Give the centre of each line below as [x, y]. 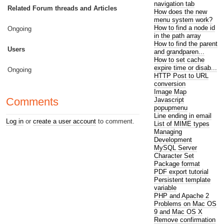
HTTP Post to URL [181, 75]
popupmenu [170, 107]
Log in [15, 121]
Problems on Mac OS [185, 203]
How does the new [180, 11]
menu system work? [183, 19]
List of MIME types [181, 123]
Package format [177, 163]
